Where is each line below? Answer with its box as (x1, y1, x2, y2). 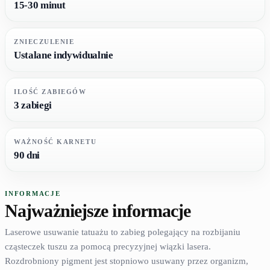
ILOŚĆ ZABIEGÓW (14, 88, 87, 95)
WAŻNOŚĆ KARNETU (14, 138, 97, 145)
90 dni (14, 149, 40, 161)
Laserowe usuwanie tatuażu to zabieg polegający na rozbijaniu (5, 227, 240, 237)
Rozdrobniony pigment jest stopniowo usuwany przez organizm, (5, 256, 248, 266)
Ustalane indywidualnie (14, 49, 113, 61)
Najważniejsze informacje (5, 201, 191, 221)
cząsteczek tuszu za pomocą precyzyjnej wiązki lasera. (5, 242, 211, 251)
